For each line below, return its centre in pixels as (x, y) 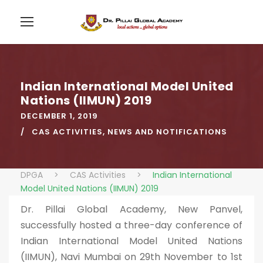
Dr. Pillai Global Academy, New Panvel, (131, 209)
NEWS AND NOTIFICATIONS (167, 132)
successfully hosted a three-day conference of (131, 225)
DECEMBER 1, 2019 (59, 116)
